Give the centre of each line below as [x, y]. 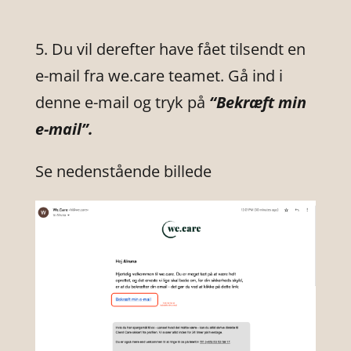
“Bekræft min [257, 103]
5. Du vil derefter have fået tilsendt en [170, 49]
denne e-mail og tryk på [122, 103]
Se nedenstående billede [123, 172]
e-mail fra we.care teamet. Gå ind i [159, 76]
